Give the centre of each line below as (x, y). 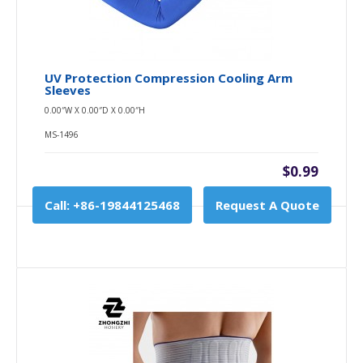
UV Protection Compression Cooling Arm (169, 77)
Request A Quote (267, 205)
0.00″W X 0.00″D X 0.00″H (95, 110)
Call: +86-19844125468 (112, 205)
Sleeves (68, 90)
